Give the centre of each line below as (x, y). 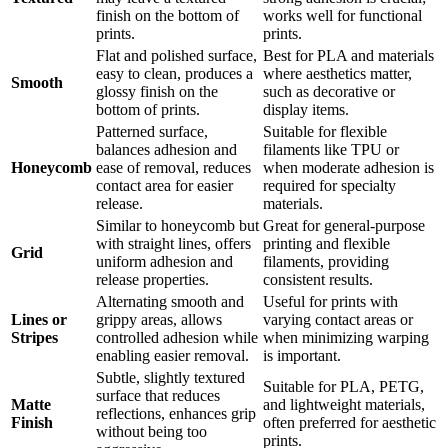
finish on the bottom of (167, 16)
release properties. (152, 280)
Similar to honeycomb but (177, 226)
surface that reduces (158, 396)
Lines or (39, 320)
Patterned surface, (152, 132)
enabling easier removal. (172, 356)
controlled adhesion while (177, 338)
